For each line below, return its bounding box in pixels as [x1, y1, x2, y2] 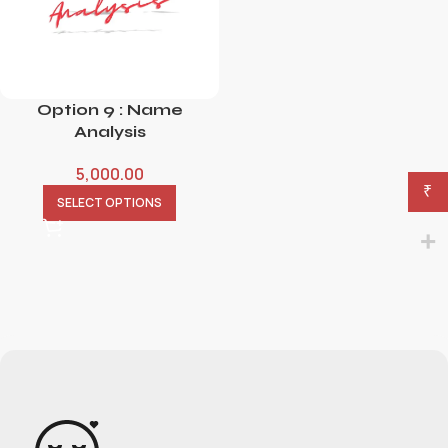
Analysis [73, 122, 146, 141]
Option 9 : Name [36, 100, 183, 119]
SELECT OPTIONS [57, 194, 162, 211]
